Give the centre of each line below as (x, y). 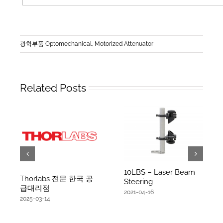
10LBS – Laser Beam (160, 172)
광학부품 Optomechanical (56, 44)
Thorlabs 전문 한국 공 (56, 178)
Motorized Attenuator (124, 44)
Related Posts (53, 88)
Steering (138, 182)
